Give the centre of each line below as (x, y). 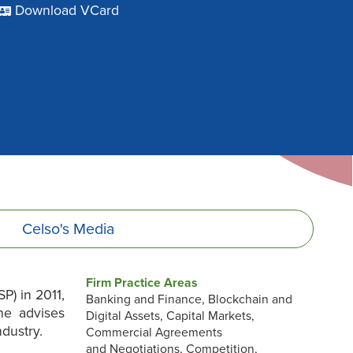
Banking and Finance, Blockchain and (190, 299)
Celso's (46, 230)
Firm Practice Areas (142, 282)
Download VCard (67, 11)
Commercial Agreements (154, 332)
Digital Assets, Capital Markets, (171, 316)
